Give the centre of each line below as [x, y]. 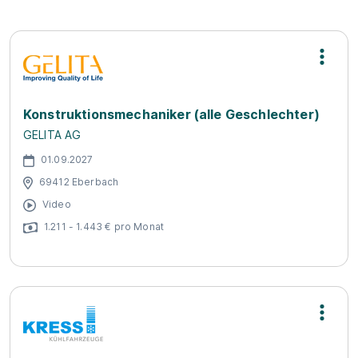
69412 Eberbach [79, 181]
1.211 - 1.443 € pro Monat [104, 226]
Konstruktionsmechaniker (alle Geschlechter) [171, 114]
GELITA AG [52, 135]
